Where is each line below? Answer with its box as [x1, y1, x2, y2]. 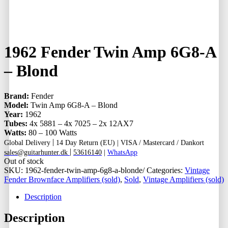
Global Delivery [4, 138, 50, 147]
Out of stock [4, 156, 44, 165]
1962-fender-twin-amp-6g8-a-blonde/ [25, 165, 145, 175]
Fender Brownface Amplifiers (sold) [4, 175, 120, 184]
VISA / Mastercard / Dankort [121, 138, 204, 147]
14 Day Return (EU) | [56, 138, 121, 147]
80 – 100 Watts [26, 128, 77, 137]
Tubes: [4, 119, 30, 128]
